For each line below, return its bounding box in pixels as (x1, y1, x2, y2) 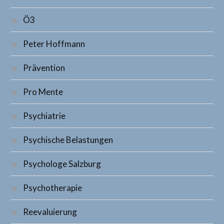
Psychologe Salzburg (23, 158, 101, 169)
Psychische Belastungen (23, 134, 113, 145)
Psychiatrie (23, 110, 66, 121)
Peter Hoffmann (23, 38, 85, 49)
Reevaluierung (23, 206, 77, 217)
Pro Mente (23, 86, 63, 97)
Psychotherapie (23, 182, 82, 193)
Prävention (23, 62, 65, 73)
